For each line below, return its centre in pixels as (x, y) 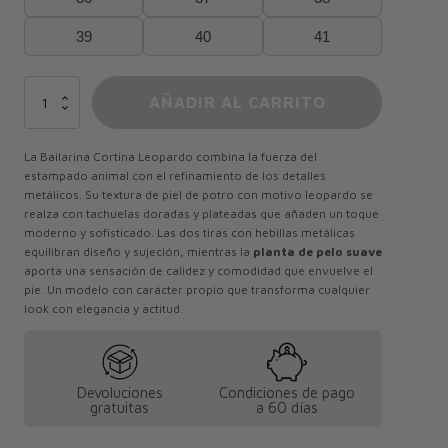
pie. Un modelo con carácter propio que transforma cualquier (197, 289)
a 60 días (286, 407)
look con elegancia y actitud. (103, 308)
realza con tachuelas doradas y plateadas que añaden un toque (201, 213)
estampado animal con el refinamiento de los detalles (175, 175)
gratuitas (120, 407)
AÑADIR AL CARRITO (237, 101)
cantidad (47, 150)
